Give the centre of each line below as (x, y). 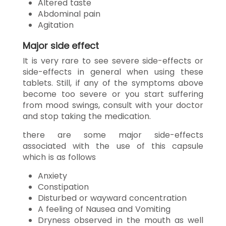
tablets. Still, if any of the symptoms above (113, 83)
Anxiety (52, 176)
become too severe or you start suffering (113, 94)
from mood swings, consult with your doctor (113, 105)
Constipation (63, 187)
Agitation (56, 25)
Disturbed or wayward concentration (112, 198)
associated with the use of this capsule (113, 146)
